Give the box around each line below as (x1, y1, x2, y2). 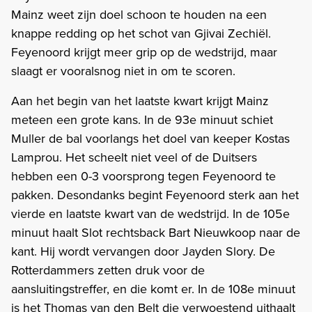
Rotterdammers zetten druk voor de (11, 260, 205, 279)
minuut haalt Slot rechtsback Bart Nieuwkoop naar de (11, 223, 300, 241)
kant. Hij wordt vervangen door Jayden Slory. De (11, 242, 275, 260)
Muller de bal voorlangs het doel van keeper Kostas (11, 129, 290, 147)
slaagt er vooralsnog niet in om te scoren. (11, 61, 235, 79)
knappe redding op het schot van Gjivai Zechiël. (11, 24, 271, 42)
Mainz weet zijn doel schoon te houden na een (11, 5, 267, 23)
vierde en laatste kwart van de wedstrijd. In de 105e (11, 204, 290, 222)
